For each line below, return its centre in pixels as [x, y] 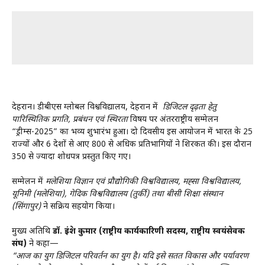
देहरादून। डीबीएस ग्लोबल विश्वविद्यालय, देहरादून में [87, 107]
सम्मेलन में [29, 182]
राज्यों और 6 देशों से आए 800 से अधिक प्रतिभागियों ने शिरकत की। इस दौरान [132, 144]
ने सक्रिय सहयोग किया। [78, 206]
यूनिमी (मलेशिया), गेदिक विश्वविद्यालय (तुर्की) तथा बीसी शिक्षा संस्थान [117, 194]
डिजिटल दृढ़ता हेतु [190, 107]
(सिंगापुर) [26, 206]
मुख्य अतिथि [32, 231]
